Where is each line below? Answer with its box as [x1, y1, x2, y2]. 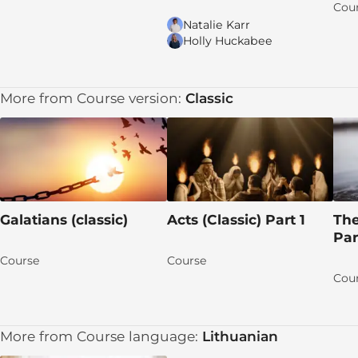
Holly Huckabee [182, 33, 272, 48]
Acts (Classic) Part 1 [166, 210, 309, 228]
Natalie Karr [182, 17, 250, 32]
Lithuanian [202, 328, 278, 345]
